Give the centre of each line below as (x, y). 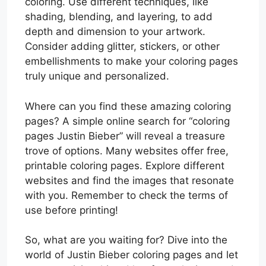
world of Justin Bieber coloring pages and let (132, 255)
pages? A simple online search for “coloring (127, 121)
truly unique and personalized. (97, 76)
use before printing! (72, 210)
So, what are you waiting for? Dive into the (126, 240)
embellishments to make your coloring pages (132, 61)
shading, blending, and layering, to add (119, 17)
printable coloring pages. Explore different (125, 165)
